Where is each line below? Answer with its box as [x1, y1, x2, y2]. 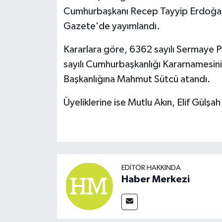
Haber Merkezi [121, 174, 190, 185]
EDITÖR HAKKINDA [121, 164, 181, 172]
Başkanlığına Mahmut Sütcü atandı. [63, 74, 211, 84]
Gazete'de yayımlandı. [63, 21, 160, 31]
